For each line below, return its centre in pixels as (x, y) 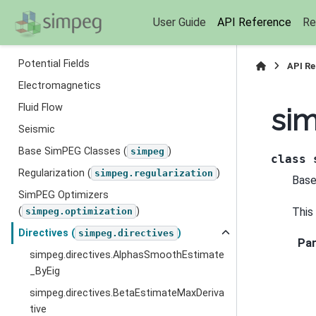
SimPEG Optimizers (64, 195)
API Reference (254, 22)
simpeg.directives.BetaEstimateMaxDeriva (127, 293)
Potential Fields (54, 64)
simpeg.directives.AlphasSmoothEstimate (127, 255)
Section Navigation (71, 36)
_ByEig (45, 271)
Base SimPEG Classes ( (73, 151)
